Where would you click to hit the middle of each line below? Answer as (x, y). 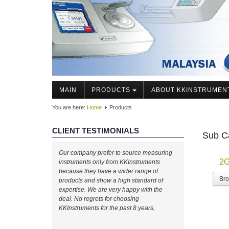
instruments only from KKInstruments (109, 162)
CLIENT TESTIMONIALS (96, 131)
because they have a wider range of (108, 171)
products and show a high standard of (111, 181)
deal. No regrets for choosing (99, 199)
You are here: (70, 108)
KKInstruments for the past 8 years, (107, 208)
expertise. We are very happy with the (111, 190)
